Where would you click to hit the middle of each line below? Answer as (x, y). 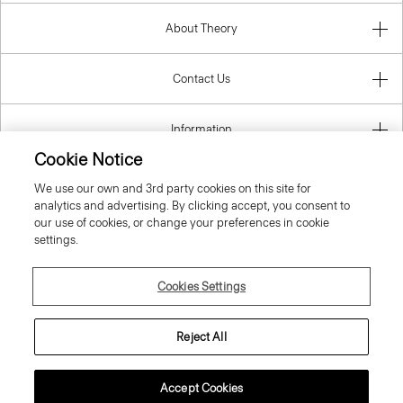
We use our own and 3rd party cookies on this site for (173, 188)
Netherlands (202, 213)
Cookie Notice (89, 160)
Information (201, 130)
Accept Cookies (201, 388)
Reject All (201, 337)
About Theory (201, 29)
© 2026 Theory (201, 335)
